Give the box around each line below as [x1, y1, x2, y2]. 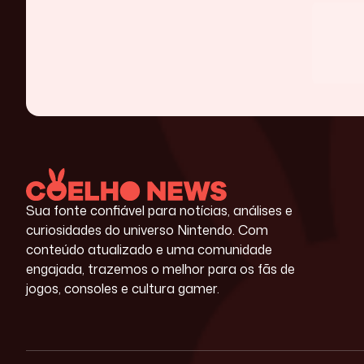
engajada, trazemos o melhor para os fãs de [26, 259, 295, 278]
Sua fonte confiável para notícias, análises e [26, 201, 292, 219]
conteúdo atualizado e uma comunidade [26, 240, 272, 258]
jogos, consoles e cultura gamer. [26, 279, 219, 297]
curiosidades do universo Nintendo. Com [26, 220, 268, 239]
